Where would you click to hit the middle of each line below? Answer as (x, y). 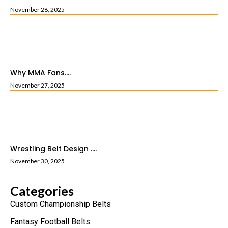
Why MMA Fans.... (40, 73)
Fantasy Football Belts (50, 222)
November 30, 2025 (37, 161)
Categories (42, 191)
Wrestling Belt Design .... (53, 149)
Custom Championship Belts (61, 204)
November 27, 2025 (37, 85)
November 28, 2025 (37, 10)
